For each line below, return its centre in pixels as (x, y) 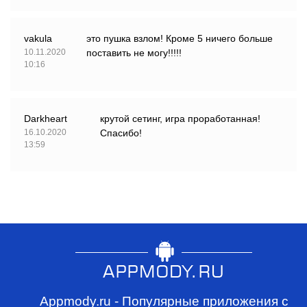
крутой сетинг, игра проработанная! (180, 119)
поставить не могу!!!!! (134, 53)
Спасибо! (121, 133)
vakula (38, 39)
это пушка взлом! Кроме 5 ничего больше (179, 39)
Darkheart (46, 119)
